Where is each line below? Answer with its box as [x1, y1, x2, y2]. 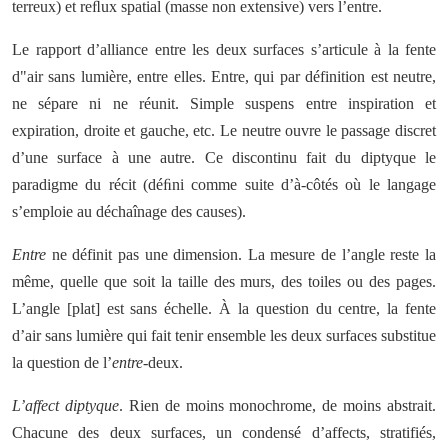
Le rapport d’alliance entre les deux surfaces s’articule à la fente [12, 41, 436, 58]
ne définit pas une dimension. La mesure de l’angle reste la [46, 246, 436, 263]
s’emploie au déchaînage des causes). [12, 203, 246, 220]
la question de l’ [12, 354, 112, 371]
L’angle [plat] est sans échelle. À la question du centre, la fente [12, 300, 436, 317]
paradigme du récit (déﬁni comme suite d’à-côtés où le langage [12, 176, 436, 193]
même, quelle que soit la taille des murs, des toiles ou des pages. [12, 273, 436, 290]
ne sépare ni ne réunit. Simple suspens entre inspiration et [12, 95, 436, 112]
